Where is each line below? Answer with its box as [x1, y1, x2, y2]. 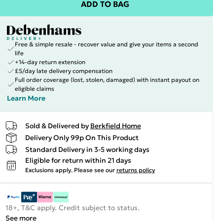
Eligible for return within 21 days [25, 156, 131, 165]
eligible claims [14, 85, 54, 92]
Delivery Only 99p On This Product [25, 133, 139, 142]
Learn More [6, 94, 45, 103]
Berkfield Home [90, 121, 141, 130]
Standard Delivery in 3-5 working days [25, 145, 149, 154]
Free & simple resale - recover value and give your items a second [14, 40, 198, 48]
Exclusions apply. [25, 166, 73, 174]
